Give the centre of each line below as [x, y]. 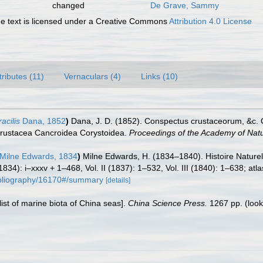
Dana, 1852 [43, 121]
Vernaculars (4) [92, 76]
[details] [118, 180]
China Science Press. [168, 203]
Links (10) [159, 76]
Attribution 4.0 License [211, 21]
